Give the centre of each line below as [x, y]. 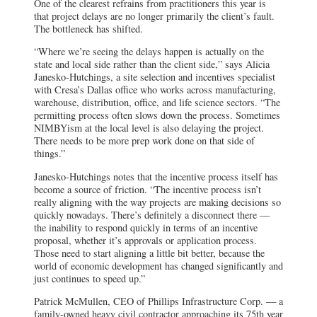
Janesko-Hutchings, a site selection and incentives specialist [155, 77]
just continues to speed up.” [90, 278]
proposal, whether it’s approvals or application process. [145, 240]
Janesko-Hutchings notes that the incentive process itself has [156, 176]
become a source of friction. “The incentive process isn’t [148, 189]
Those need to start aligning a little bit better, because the [149, 253]
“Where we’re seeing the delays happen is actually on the [149, 52]
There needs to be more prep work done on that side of [144, 141]
